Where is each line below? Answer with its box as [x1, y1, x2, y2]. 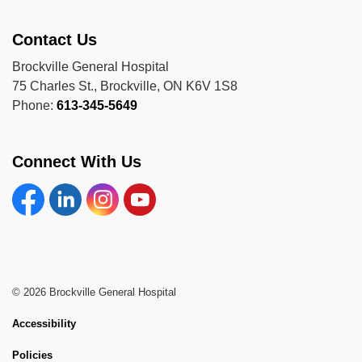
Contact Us [12, 31, 97, 48]
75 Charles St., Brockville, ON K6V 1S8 [12, 79, 238, 93]
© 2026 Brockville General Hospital [12, 286, 176, 298]
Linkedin [48, 208, 102, 221]
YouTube [123, 208, 178, 221]
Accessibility [12, 318, 76, 330]
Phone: [12, 99, 57, 112]
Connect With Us [12, 153, 141, 170]
